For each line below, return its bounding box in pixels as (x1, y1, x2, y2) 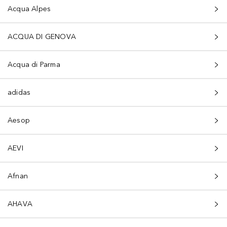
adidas (8, 88, 31, 97)
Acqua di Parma (8, 60, 60, 69)
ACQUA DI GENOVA (8, 32, 76, 41)
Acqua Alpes (8, 5, 51, 13)
